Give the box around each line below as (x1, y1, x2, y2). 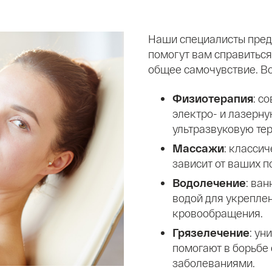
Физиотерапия (172, 91, 253, 105)
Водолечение (172, 175, 246, 189)
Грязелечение (172, 225, 250, 239)
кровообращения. (172, 206, 263, 220)
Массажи (172, 141, 224, 155)
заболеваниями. (172, 256, 255, 270)
